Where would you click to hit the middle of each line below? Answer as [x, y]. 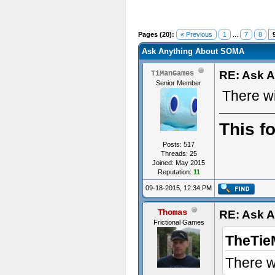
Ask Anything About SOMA [193, 51]
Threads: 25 [179, 153]
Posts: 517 [179, 144]
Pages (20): [156, 34]
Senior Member [179, 83]
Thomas [172, 212]
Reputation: [175, 172]
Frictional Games [179, 222]
